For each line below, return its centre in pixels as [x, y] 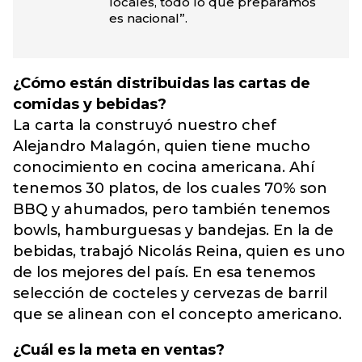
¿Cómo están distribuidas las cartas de [162, 83]
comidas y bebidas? [90, 104]
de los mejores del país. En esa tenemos [164, 272]
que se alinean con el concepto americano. [177, 314]
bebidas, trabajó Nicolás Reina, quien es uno [179, 251]
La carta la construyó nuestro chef [145, 125]
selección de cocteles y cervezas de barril [170, 293]
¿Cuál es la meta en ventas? [119, 350]
